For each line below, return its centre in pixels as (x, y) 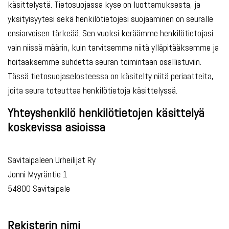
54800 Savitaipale (39, 188)
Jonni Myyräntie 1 (38, 174)
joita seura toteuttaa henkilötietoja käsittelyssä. (93, 90)
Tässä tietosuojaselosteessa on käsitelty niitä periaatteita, (111, 76)
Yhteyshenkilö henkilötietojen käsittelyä (106, 113)
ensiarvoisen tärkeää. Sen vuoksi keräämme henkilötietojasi (110, 33)
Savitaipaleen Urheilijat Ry (52, 160)
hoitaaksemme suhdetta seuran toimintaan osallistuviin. (105, 62)
